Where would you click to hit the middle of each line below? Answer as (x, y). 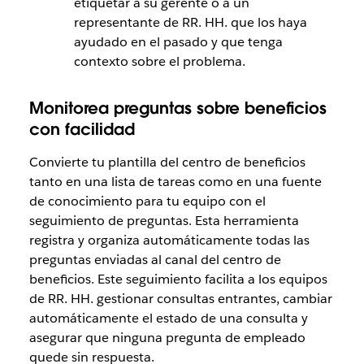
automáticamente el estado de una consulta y (168, 318)
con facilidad (82, 129)
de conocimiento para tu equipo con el (147, 201)
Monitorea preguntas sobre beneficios (178, 108)
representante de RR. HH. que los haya (190, 22)
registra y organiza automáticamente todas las (169, 240)
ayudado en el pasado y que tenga (178, 41)
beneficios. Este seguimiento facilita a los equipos (178, 279)
